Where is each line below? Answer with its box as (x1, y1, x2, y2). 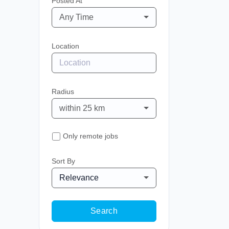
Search (90, 207, 118, 215)
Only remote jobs (63, 132, 118, 140)
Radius (52, 87, 74, 96)
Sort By (52, 157, 75, 165)
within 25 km (59, 104, 105, 112)
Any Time (59, 13, 94, 21)
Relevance (59, 173, 99, 182)
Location (52, 42, 79, 50)
